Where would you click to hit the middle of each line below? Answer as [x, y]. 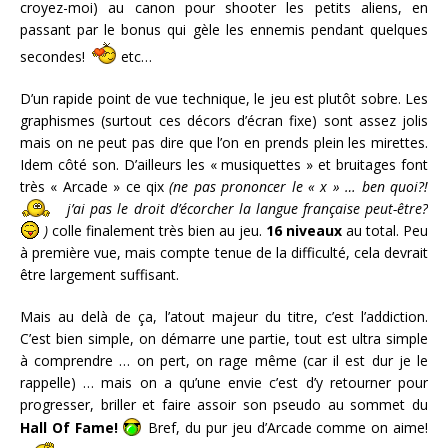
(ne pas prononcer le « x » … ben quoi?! [299, 187]
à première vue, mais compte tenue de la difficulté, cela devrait [224, 253]
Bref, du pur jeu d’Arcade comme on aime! [286, 428]
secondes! [54, 57]
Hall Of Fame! [69, 428]
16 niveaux [304, 231]
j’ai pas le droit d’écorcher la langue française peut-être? [240, 209]
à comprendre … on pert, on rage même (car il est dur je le [224, 361]
